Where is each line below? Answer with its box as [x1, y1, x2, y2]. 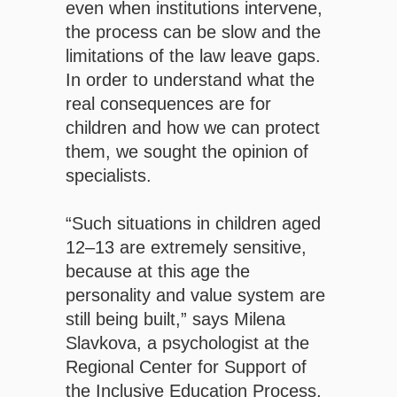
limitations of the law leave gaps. [66, 46, 321, 66]
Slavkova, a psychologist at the [66, 333, 309, 354]
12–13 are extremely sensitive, [66, 237, 307, 258]
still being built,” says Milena [66, 309, 285, 330]
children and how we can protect [66, 118, 320, 138]
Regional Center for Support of [66, 357, 307, 378]
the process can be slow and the [66, 22, 321, 43]
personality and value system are [66, 285, 325, 306]
